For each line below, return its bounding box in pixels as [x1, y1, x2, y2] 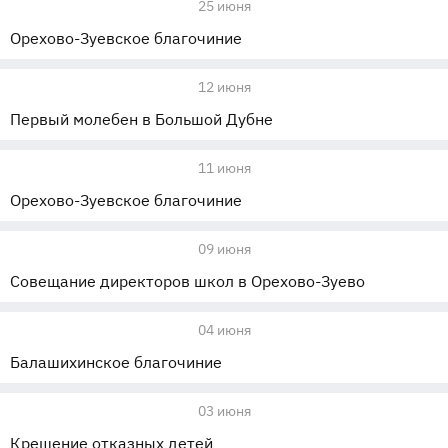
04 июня [197, 321, 251, 339]
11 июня [197, 159, 251, 177]
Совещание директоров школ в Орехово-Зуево [10, 271, 365, 291]
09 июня [197, 240, 251, 258]
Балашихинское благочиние [10, 352, 222, 372]
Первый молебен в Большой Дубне [10, 109, 273, 129]
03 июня [197, 402, 251, 420]
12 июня [197, 78, 251, 96]
